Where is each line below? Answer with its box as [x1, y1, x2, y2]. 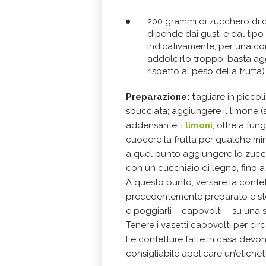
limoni [185, 120, 213, 131]
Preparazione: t [126, 91, 196, 102]
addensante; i [126, 120, 185, 131]
